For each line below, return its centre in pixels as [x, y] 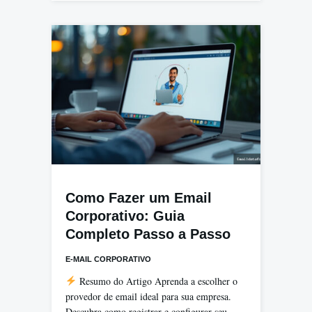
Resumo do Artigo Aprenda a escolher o [157, 281]
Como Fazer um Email [139, 197]
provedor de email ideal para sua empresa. [148, 296]
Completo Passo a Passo [148, 234]
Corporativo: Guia [125, 216]
